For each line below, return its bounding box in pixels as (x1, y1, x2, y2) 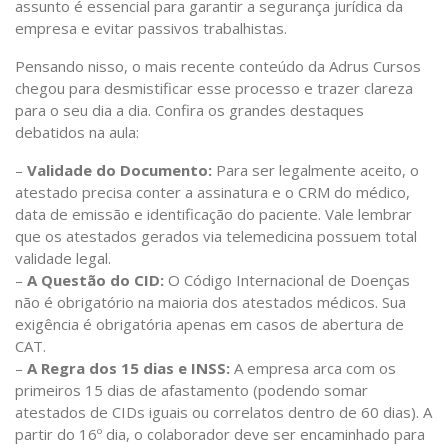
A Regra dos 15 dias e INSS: (27, 358, 230, 379)
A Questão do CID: (27, 270, 164, 291)
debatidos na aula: (15, 122, 139, 143)
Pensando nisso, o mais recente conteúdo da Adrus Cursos (15, 56, 421, 77)
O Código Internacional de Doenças (164, 270, 410, 291)
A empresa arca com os (230, 358, 396, 379)
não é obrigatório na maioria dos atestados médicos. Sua (15, 292, 406, 313)
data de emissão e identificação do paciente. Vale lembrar (15, 204, 412, 225)
